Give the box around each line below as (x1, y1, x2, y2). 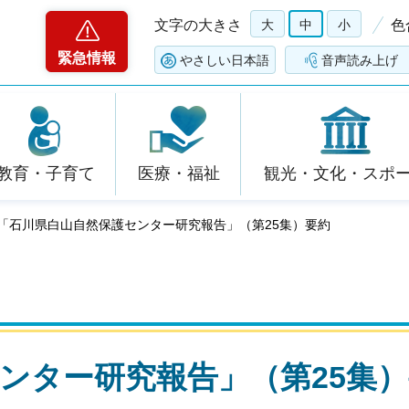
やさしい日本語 (180, 53, 269, 68)
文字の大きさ (154, 17, 242, 33)
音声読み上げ (321, 53, 398, 68)
